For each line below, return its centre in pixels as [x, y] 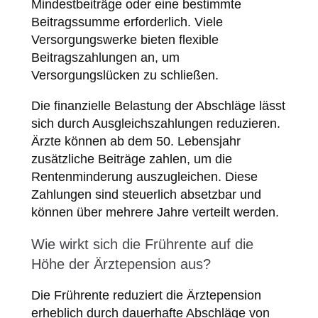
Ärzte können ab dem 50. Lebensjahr [136, 142]
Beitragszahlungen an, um [105, 58]
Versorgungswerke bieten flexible [125, 40]
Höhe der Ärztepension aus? [121, 264]
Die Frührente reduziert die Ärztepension [146, 296]
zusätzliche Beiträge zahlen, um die [131, 159]
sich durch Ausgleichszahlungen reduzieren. [155, 124]
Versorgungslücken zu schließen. [125, 76]
